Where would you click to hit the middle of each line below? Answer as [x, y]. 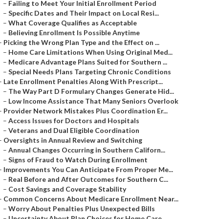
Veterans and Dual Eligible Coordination [74, 130]
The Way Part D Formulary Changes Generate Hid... [91, 91]
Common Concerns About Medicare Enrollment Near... [91, 199]
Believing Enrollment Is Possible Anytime [74, 33]
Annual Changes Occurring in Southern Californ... [87, 150]
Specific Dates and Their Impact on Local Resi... [84, 13]
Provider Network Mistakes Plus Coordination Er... [86, 111]
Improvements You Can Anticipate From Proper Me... [88, 169]
